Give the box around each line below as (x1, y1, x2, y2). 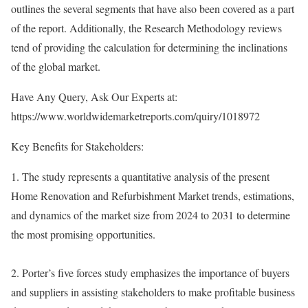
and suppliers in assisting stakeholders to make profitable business (11, 285, 295, 300)
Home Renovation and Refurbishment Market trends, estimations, (11, 188, 294, 203)
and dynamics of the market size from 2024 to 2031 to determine (11, 208, 290, 223)
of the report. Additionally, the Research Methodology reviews (11, 21, 282, 36)
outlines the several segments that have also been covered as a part (11, 1, 294, 16)
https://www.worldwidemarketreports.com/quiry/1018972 (11, 109, 260, 124)
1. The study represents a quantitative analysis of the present (11, 169, 269, 184)
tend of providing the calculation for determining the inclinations (11, 40, 287, 55)
